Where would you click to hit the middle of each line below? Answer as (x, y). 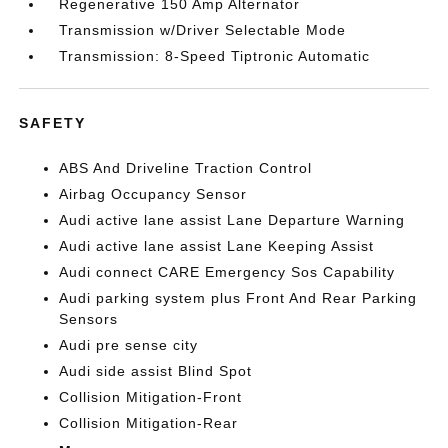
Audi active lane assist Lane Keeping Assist (217, 245)
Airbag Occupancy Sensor (153, 193)
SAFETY (53, 122)
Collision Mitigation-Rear (149, 422)
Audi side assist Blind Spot (156, 370)
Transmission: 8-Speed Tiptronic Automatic (215, 55)
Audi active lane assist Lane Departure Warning (232, 219)
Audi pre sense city (129, 344)
